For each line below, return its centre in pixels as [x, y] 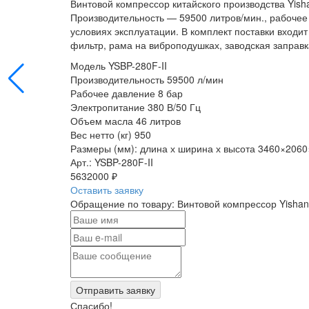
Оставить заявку [107, 189]
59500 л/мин [195, 79]
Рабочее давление [113, 93]
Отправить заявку [116, 289]
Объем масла [102, 120]
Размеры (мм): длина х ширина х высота [163, 148]
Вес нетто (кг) [101, 134]
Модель [88, 65]
